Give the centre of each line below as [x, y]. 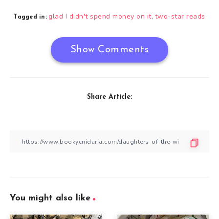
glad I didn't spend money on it [100, 17]
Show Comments [109, 50]
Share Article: [109, 97]
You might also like [50, 198]
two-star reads [180, 17]
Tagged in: [30, 17]
